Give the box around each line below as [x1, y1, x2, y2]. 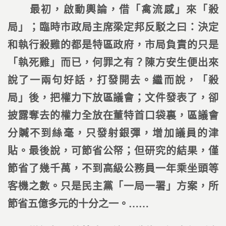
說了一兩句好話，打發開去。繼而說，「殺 [8, 75, 218, 86]
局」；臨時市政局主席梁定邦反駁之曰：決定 [8, 22, 218, 33]
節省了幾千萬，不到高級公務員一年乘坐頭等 [8, 163, 218, 174]
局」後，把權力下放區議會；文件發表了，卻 [8, 92, 218, 103]
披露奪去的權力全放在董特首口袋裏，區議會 [8, 110, 218, 121]
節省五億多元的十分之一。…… [8, 198, 149, 209]
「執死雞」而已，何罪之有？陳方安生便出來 [8, 57, 218, 68]
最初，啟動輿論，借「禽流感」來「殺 [8, 4, 218, 15]
